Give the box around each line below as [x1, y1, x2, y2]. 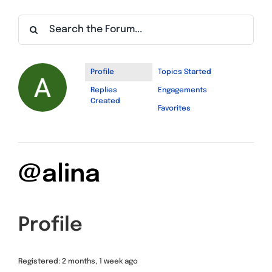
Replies [90, 86, 117, 94]
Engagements [158, 86, 208, 94]
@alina [18, 161, 100, 187]
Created [90, 97, 120, 105]
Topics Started [158, 68, 212, 76]
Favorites [158, 104, 191, 112]
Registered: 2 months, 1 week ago [18, 257, 138, 265]
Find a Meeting [13, 5, 74, 16]
